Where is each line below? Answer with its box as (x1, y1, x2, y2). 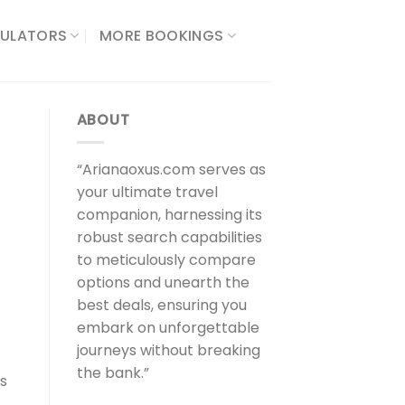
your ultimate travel (76, 181, 218, 202)
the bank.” (76, 362, 149, 383)
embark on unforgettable (76, 316, 259, 338)
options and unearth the (76, 271, 250, 293)
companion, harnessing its (76, 203, 262, 225)
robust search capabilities (76, 226, 262, 248)
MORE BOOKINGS (99, 24, 224, 46)
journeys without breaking (76, 339, 260, 361)
